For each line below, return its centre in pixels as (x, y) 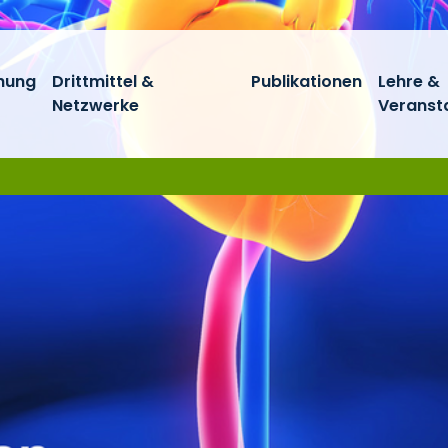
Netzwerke (96, 105)
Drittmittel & (103, 81)
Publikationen (307, 81)
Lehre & (409, 81)
